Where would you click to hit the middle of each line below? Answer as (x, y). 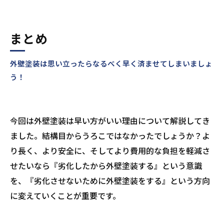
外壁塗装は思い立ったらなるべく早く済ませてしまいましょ (111, 63)
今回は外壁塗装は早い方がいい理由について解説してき (110, 120)
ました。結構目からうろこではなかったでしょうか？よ (110, 135)
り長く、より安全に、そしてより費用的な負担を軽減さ (110, 150)
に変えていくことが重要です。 (65, 195)
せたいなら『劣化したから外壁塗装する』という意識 (106, 165)
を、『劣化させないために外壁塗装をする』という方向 (110, 180)
